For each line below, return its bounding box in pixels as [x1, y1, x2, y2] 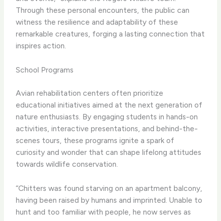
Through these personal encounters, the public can [16, 5, 190, 15]
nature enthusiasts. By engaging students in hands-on [16, 112, 198, 122]
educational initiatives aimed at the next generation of [16, 100, 203, 110]
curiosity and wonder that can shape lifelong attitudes [16, 147, 202, 157]
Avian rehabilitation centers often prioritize [16, 88, 164, 98]
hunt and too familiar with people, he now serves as [16, 207, 191, 217]
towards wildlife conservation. [16, 159, 118, 169]
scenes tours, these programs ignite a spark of [16, 136, 175, 146]
